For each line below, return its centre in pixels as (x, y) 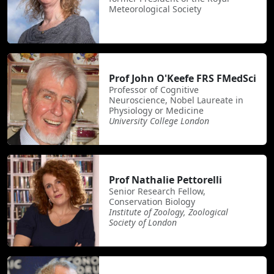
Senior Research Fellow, (157, 191)
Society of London (143, 222)
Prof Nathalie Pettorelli (165, 180)
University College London (159, 120)
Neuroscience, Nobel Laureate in (176, 100)
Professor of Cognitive (154, 89)
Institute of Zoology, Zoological (168, 212)
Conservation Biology (152, 201)
